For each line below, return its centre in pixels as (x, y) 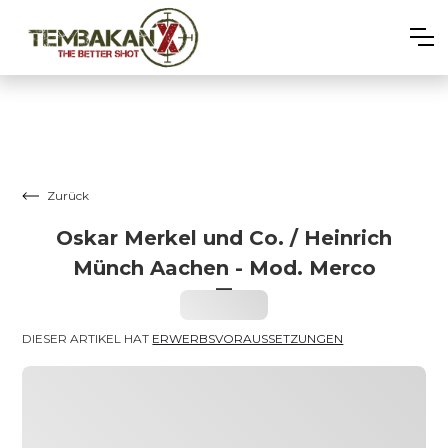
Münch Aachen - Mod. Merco (224, 267)
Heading (224, 304)
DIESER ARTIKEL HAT (87, 338)
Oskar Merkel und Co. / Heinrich (224, 237)
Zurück (68, 195)
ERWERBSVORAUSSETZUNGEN (248, 338)
